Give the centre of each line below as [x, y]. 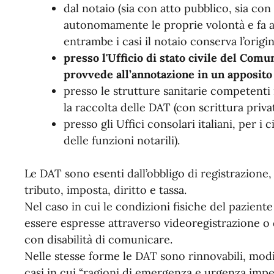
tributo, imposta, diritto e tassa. [106, 190]
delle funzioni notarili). [121, 140]
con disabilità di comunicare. [98, 239]
